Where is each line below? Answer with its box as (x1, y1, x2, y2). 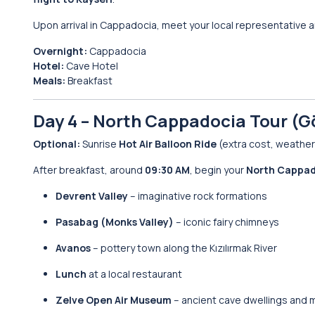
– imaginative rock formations (128, 189, 267, 202)
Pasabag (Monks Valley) (56, 215, 174, 229)
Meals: (33, 74, 65, 87)
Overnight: (33, 44, 87, 58)
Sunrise (80, 137, 119, 150)
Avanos (56, 241, 91, 255)
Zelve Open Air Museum (56, 293, 172, 307)
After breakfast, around (33, 163, 145, 176)
